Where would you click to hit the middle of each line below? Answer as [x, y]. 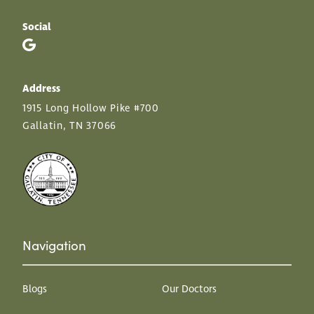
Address [41, 89]
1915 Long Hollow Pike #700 [91, 109]
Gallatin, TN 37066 [69, 127]
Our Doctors [190, 289]
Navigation [54, 245]
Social [37, 27]
